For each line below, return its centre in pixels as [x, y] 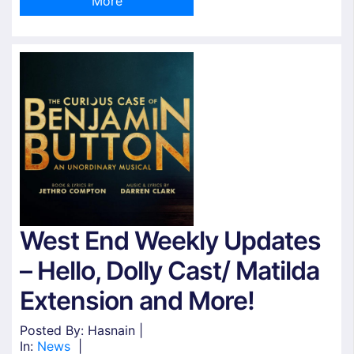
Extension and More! [137, 300]
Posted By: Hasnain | [81, 330]
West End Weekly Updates [170, 240]
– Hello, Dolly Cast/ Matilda [169, 270]
